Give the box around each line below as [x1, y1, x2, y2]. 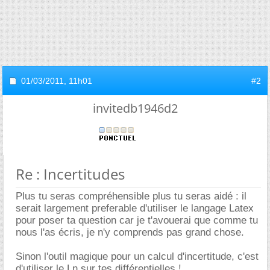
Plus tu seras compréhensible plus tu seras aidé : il [16, 190, 246, 202]
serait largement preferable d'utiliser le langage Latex [16, 202, 254, 214]
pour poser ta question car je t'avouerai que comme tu [16, 215, 258, 226]
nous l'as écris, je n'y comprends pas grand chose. [16, 227, 244, 238]
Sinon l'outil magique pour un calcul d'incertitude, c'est [16, 251, 259, 262]
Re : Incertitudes [16, 164, 125, 184]
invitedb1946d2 [92, 100, 178, 116]
